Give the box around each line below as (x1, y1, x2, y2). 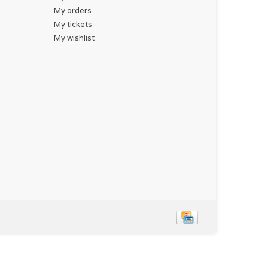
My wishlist (54, 33, 95, 44)
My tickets (54, 19, 92, 30)
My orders (54, 5, 92, 16)
